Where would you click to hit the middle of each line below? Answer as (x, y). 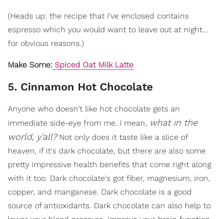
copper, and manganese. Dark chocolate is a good (100, 192)
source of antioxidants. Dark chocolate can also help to (109, 206)
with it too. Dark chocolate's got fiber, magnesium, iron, (109, 178)
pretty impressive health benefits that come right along (109, 164)
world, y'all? (32, 137)
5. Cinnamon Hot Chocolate (80, 87)
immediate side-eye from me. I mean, (79, 123)
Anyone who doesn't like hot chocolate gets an (94, 109)
